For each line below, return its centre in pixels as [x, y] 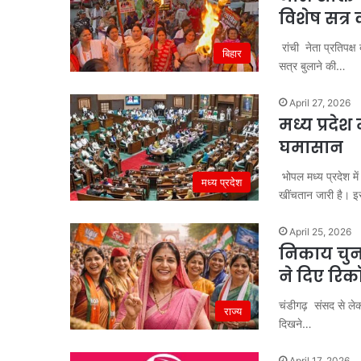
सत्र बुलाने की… [312, 66]
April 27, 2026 [320, 103]
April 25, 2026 [320, 232]
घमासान [311, 147]
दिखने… [295, 324]
